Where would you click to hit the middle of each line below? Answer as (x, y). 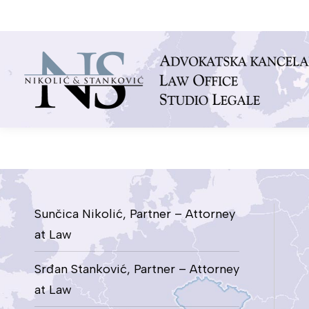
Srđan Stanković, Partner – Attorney (137, 269)
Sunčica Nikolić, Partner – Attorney (135, 213)
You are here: (71, 148)
